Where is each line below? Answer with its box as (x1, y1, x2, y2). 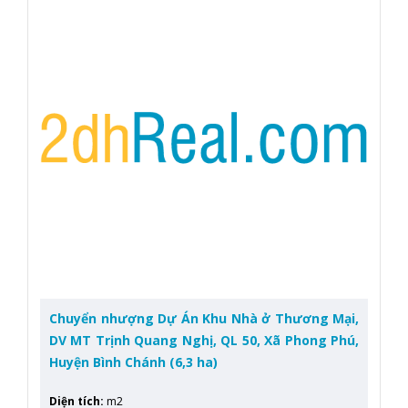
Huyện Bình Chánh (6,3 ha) (49, 353, 218, 372)
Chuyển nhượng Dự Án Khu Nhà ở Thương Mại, (49, 310, 359, 328)
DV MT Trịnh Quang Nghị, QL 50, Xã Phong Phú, (49, 331, 359, 350)
